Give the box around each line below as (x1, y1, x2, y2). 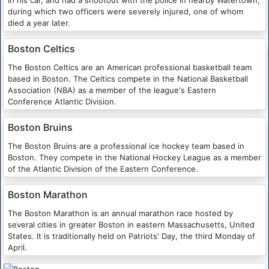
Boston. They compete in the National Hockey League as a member (8, 153, 261, 163)
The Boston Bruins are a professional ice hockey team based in (8, 141, 244, 151)
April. (8, 243, 27, 253)
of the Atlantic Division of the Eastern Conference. (8, 164, 198, 174)
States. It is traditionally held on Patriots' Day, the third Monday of (8, 231, 255, 241)
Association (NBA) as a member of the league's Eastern (8, 85, 216, 95)
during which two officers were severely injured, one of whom (8, 7, 243, 17)
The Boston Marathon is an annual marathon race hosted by (8, 208, 233, 219)
